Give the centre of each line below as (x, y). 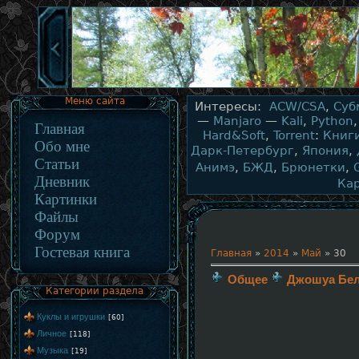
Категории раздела (95, 291)
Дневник (62, 182)
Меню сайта (95, 101)
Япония (325, 151)
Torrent (294, 135)
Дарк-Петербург (242, 151)
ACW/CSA (297, 107)
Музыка (52, 350)
